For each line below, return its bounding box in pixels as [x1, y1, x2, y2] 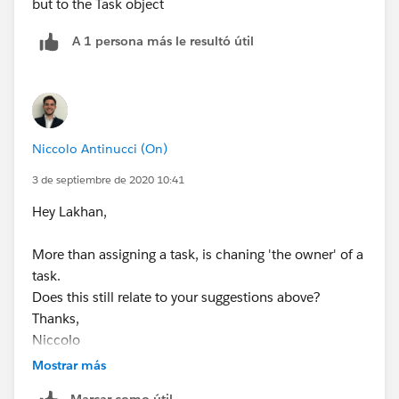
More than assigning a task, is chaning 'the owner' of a [32, 245, 363, 263]
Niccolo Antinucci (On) [32, 140, 167, 157]
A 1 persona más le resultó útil [72, 33, 254, 50]
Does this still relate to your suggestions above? [32, 288, 324, 305]
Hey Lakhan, [32, 202, 110, 220]
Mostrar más [32, 356, 106, 373]
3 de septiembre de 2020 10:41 [32, 171, 184, 187]
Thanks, [32, 309, 83, 327]
